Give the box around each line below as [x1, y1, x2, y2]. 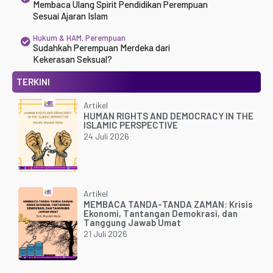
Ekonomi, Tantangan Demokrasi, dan [83, 207, 238, 219]
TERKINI [16, 76, 50, 87]
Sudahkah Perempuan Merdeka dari [32, 41, 170, 53]
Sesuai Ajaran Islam [32, 10, 108, 21]
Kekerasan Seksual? [32, 53, 112, 65]
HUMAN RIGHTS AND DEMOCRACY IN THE [83, 110, 253, 121]
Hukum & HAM [32, 32, 82, 43]
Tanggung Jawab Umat [83, 216, 181, 228]
